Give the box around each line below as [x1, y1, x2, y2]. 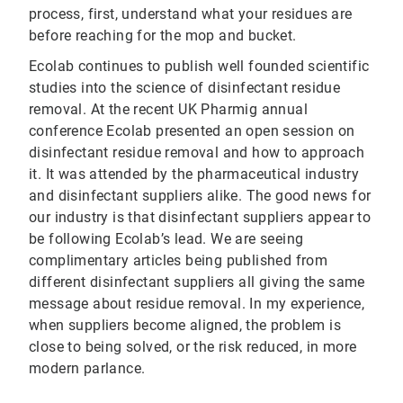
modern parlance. [29, 360, 146, 378]
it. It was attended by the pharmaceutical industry [29, 166, 359, 184]
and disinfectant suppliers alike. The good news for [29, 187, 372, 205]
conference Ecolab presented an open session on [29, 122, 355, 140]
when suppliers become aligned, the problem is [29, 317, 341, 335]
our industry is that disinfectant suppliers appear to [29, 209, 372, 227]
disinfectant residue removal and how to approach [29, 144, 365, 162]
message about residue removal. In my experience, [29, 295, 365, 313]
